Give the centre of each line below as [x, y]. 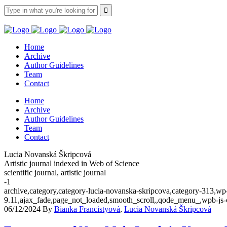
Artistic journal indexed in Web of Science [72, 163]
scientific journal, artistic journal [55, 173]
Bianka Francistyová [87, 209]
